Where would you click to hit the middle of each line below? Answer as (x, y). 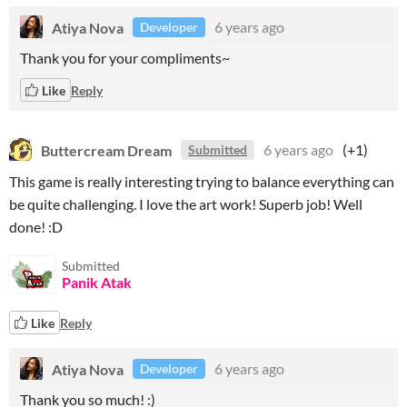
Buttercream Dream (106, 149)
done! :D (36, 227)
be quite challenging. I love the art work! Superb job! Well (186, 204)
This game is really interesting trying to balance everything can (202, 181)
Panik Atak (97, 282)
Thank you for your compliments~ (125, 58)
